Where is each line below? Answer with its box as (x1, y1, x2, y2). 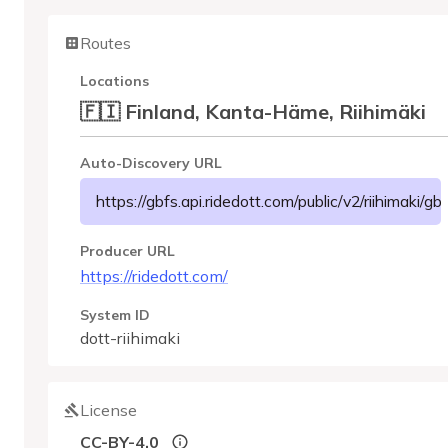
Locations (80, 72, 149, 90)
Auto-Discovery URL (80, 154, 222, 172)
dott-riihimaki (80, 328, 180, 348)
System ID (80, 306, 150, 324)
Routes (80, 33, 131, 53)
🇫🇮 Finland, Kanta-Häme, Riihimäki (80, 99, 426, 124)
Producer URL (80, 242, 175, 260)
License (80, 400, 137, 420)
